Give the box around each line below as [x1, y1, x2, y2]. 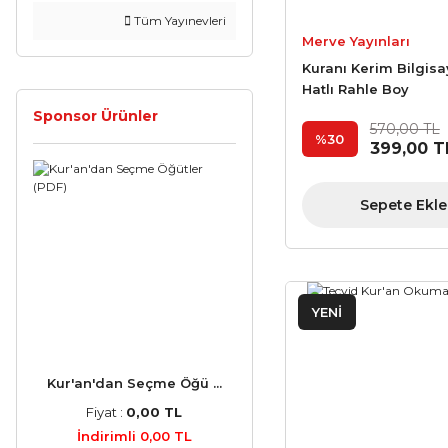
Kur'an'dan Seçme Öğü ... [46, 374, 222, 391]
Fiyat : [86, 403, 127, 420]
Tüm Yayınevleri [130, 13, 226, 28]
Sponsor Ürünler [33, 107, 158, 125]
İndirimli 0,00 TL [76, 427, 192, 444]
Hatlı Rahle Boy [301, 81, 409, 98]
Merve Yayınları [301, 33, 410, 50]
